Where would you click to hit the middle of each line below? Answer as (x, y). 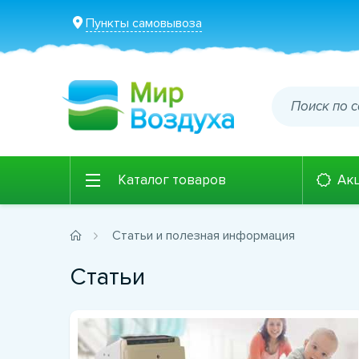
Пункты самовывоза (144, 23)
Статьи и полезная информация (204, 236)
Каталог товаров (172, 180)
